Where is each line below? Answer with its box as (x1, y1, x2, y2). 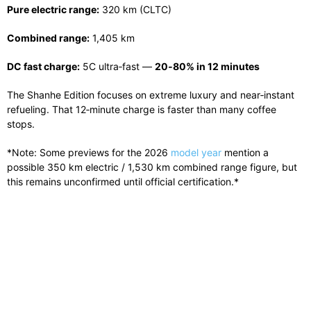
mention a (221, 146, 269, 158)
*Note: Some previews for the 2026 (7, 146, 171, 158)
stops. (7, 117, 35, 130)
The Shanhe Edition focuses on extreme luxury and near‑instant (7, 88, 294, 101)
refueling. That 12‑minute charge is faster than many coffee (7, 103, 276, 115)
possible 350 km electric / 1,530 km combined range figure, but (7, 160, 297, 173)
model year (171, 146, 221, 158)
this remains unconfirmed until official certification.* (7, 175, 239, 187)
